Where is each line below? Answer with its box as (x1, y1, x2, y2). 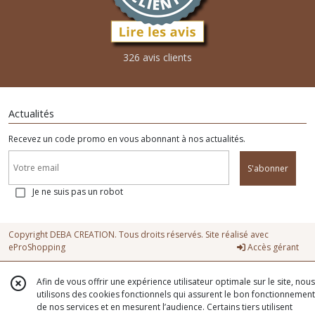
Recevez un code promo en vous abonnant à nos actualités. (8, 133, 245, 146)
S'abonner (247, 162, 288, 175)
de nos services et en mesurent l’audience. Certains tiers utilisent (37, 301, 292, 313)
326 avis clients (123, 51, 192, 65)
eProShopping (8, 241, 65, 254)
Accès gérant (245, 241, 299, 254)
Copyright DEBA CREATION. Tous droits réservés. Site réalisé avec (8, 229, 269, 241)
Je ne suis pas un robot (32, 186, 123, 198)
